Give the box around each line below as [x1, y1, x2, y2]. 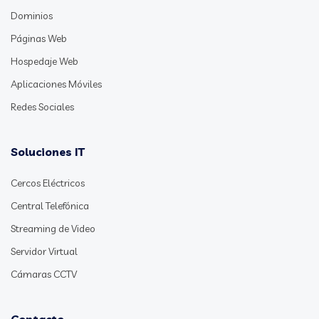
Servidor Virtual [11, 245, 78, 258]
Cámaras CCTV [11, 268, 77, 281]
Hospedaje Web [11, 55, 78, 68]
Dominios [11, 9, 53, 23]
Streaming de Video [11, 222, 95, 236]
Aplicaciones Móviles [11, 78, 102, 91]
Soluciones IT [11, 145, 85, 159]
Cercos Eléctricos [11, 177, 85, 190]
